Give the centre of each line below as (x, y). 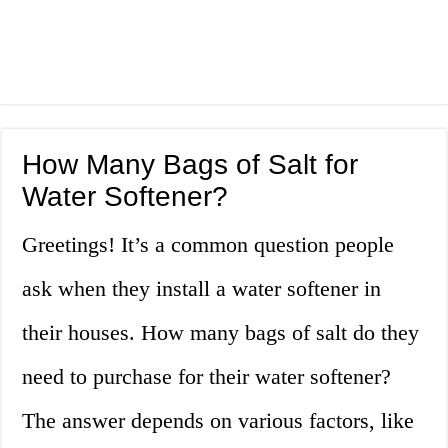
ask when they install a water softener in (202, 289)
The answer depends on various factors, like (218, 421)
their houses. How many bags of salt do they (221, 333)
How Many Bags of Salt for (190, 165)
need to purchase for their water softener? (207, 377)
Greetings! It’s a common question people (208, 245)
